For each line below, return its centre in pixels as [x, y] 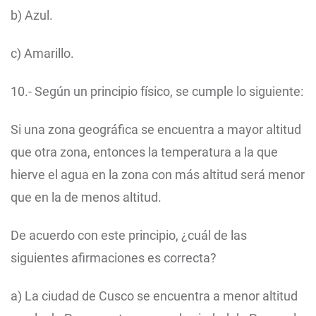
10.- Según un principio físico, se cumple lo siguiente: [157, 92]
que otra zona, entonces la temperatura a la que [144, 152]
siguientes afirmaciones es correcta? [114, 258]
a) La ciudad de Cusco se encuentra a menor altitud [154, 296]
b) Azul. [32, 16]
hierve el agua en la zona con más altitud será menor [158, 175]
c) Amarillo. [42, 54]
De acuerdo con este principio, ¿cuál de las [129, 236]
